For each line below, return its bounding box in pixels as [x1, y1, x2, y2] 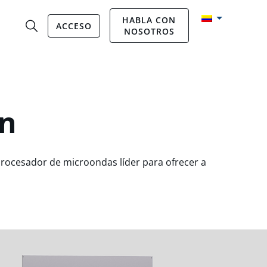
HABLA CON [122, 14, 176, 26]
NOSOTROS [123, 26, 175, 37]
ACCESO [55, 20, 92, 32]
